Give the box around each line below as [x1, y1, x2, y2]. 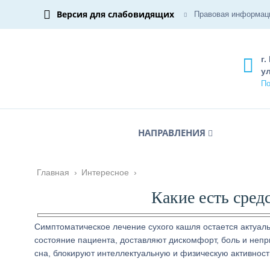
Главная [37, 168, 69, 177]
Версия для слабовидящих [57, 8, 174, 20]
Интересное [81, 168, 129, 177]
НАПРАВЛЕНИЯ [138, 127, 206, 139]
